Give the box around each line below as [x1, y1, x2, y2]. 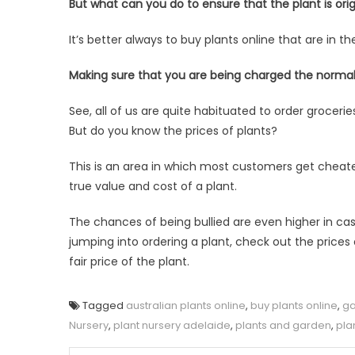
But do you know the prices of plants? [69, 122, 277, 139]
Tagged [82, 297, 126, 313]
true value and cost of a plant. [69, 177, 237, 194]
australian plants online [126, 297, 246, 313]
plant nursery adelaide [113, 317, 231, 333]
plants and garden [235, 317, 331, 333]
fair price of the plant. [69, 253, 189, 269]
